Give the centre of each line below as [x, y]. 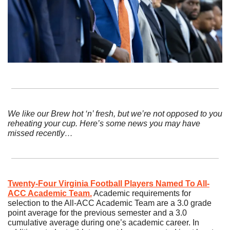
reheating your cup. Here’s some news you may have [104, 124]
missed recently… [40, 133]
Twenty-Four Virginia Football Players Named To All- [109, 184]
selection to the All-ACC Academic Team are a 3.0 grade [110, 203]
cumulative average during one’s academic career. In [103, 223]
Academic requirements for [141, 194]
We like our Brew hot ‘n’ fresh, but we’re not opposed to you [115, 114]
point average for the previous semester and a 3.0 [97, 213]
